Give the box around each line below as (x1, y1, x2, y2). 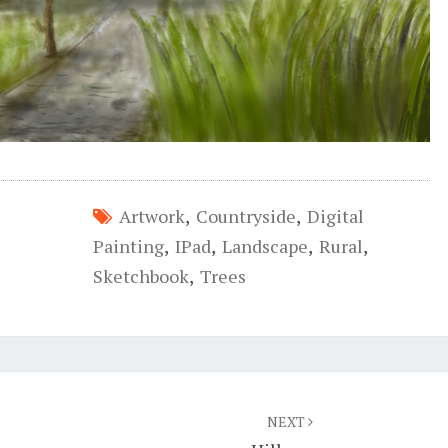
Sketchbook (92, 263, 189, 288)
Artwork (118, 203, 185, 228)
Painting (92, 233, 164, 258)
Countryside (195, 203, 296, 228)
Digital (306, 203, 364, 228)
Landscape (221, 233, 308, 258)
